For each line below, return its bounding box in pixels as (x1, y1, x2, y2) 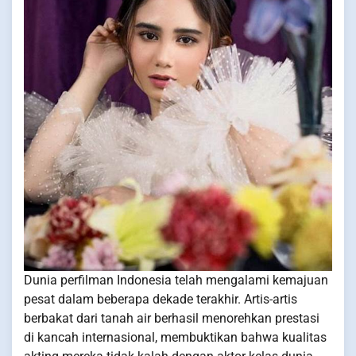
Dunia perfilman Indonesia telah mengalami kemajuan (24, 273, 328, 288)
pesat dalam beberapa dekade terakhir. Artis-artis (24, 292, 297, 308)
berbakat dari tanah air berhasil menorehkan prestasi (24, 311, 319, 327)
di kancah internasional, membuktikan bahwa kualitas (24, 330, 327, 346)
